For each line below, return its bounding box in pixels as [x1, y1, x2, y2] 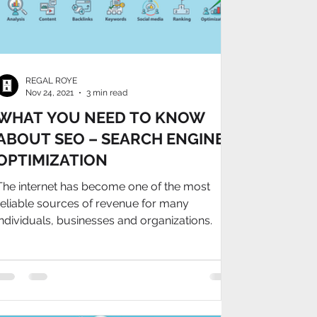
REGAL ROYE [25, 76, 77, 86]
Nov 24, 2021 [25, 87, 74, 98]
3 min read [86, 87, 127, 98]
